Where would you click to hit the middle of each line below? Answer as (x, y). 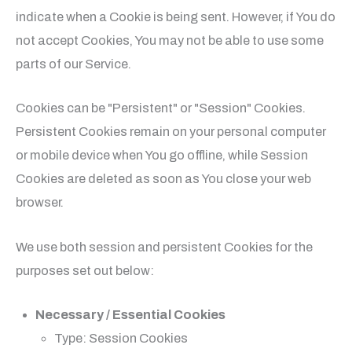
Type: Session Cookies (121, 338)
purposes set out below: (85, 270)
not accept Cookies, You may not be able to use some (170, 41)
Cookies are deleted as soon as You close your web (163, 179)
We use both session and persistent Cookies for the (164, 247)
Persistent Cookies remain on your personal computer (171, 132)
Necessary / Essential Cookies (130, 314)
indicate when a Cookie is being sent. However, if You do (176, 17)
